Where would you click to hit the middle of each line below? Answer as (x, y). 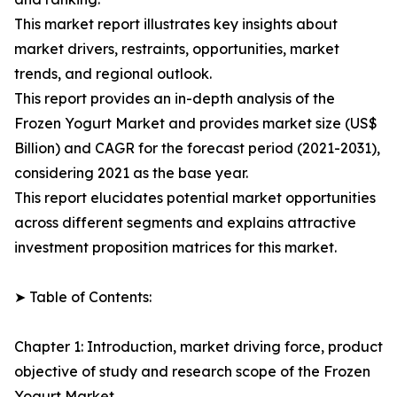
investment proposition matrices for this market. (175, 248)
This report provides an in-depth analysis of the (175, 99)
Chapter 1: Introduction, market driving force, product (198, 347)
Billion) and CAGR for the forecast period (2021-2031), (197, 148)
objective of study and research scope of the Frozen (192, 372)
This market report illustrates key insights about (176, 24)
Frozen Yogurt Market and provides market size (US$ (196, 124)
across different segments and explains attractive (185, 223)
